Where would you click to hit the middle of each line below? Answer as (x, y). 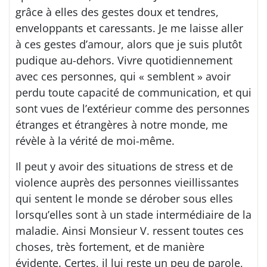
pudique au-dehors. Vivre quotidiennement (124, 60)
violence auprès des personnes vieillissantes (127, 182)
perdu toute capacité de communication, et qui (133, 92)
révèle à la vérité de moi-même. (95, 141)
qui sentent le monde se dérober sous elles (124, 198)
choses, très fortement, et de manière (110, 247)
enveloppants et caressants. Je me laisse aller (129, 28)
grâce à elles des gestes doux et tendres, (117, 12)
